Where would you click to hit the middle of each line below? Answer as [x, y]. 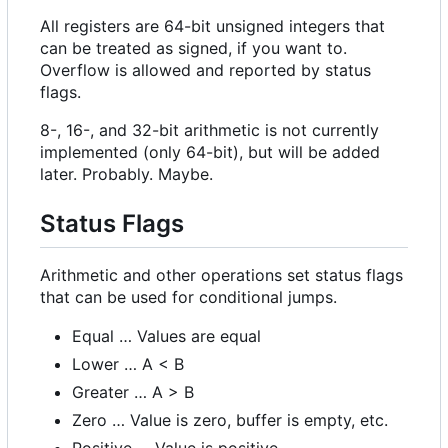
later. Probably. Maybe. [126, 174]
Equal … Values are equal [166, 335]
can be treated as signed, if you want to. [193, 48]
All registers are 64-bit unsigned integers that [212, 26]
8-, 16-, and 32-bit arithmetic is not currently [209, 130]
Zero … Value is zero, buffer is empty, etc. [230, 419]
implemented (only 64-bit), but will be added [210, 152]
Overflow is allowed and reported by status [205, 70]
